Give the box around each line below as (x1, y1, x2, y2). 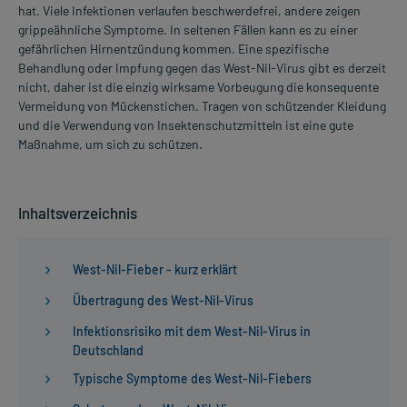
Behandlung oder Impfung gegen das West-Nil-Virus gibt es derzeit (18, 59, 386, 75)
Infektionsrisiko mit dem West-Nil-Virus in (73, 323, 311, 339)
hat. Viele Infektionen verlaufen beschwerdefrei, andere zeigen (18, 2, 361, 18)
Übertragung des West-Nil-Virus (73, 292, 253, 308)
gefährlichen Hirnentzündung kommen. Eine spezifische (18, 40, 329, 56)
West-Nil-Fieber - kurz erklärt (73, 261, 237, 277)
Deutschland (73, 342, 144, 358)
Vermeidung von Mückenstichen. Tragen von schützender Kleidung (18, 97, 386, 114)
